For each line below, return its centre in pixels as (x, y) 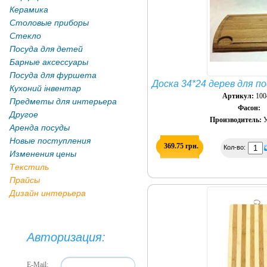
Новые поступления (50, 141)
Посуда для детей (46, 49)
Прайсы (25, 180)
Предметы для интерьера (63, 101)
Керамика (29, 10)
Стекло (25, 36)
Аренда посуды (40, 128)
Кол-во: (235, 148)
